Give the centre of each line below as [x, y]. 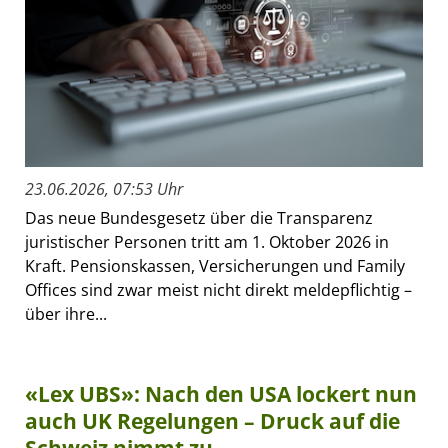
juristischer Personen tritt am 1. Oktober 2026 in [207, 241]
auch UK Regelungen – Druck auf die [212, 420]
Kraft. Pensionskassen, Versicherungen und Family [215, 265]
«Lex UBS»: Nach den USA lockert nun [221, 393]
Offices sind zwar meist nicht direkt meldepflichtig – [218, 289]
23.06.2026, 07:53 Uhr [104, 188]
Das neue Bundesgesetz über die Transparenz [199, 217]
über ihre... [66, 313]
